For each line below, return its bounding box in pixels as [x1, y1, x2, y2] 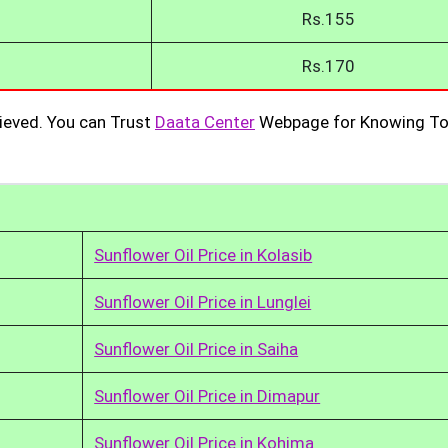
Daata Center [155, 111, 255, 132]
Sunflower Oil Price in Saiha [94, 338, 299, 359]
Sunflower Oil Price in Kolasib [94, 244, 313, 265]
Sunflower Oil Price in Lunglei [94, 291, 312, 312]
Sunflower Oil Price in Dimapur [94, 385, 321, 406]
